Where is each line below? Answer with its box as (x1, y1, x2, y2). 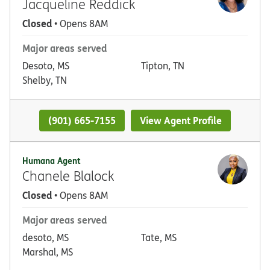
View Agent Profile (140, 113, 222, 127)
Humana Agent (22, 154, 81, 168)
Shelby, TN (22, 73, 67, 87)
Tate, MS (141, 231, 177, 245)
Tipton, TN (141, 58, 184, 72)
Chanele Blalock (22, 167, 115, 185)
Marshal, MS (22, 245, 73, 259)
